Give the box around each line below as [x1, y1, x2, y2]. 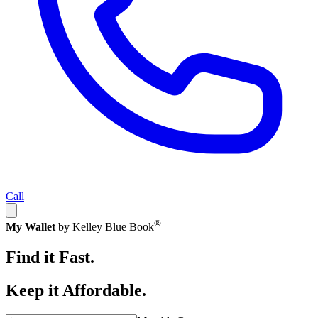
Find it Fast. [6, 248, 94, 267]
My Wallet [6, 221, 55, 234]
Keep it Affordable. [6, 281, 146, 300]
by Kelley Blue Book [58, 221, 154, 234]
